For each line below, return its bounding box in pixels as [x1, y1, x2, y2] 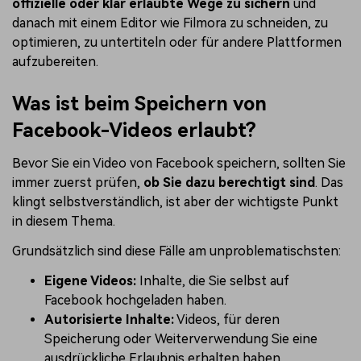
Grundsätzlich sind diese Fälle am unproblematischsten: [12, 243, 341, 259]
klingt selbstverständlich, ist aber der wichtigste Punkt [12, 193, 338, 210]
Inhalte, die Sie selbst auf [136, 272, 289, 288]
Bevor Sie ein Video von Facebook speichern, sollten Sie [12, 155, 346, 171]
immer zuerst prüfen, [12, 174, 143, 190]
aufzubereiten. [12, 53, 98, 69]
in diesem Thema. [12, 213, 115, 229]
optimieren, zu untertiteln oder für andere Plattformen [12, 34, 342, 50]
